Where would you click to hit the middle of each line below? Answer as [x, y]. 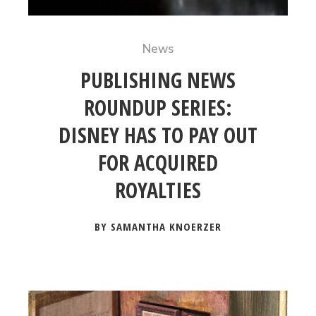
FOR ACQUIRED [158, 163]
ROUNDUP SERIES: [158, 108]
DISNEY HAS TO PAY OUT [158, 135]
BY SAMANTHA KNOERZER [158, 226]
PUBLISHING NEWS [158, 80]
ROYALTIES [158, 190]
